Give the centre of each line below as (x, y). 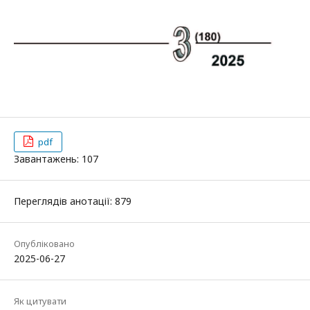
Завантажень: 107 (56, 158)
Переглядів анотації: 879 (73, 201)
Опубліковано (44, 243)
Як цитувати (40, 301)
